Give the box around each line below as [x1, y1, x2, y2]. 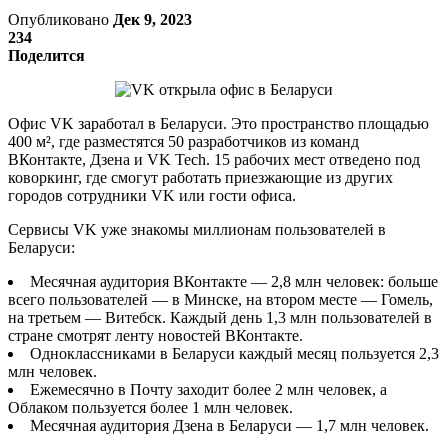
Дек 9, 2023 [113, 10, 192, 28]
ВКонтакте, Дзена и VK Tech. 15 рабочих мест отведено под [8, 150, 420, 168]
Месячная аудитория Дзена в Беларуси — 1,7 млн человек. [30, 416, 429, 434]
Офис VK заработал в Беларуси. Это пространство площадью [8, 114, 429, 132]
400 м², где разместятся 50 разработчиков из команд [8, 132, 359, 150]
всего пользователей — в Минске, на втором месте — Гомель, [8, 290, 433, 308]
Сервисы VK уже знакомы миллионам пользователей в [8, 220, 386, 238]
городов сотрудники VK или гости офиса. [8, 186, 296, 204]
